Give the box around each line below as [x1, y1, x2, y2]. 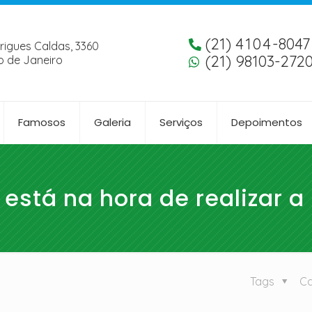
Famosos [18, 115, 66, 130]
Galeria [94, 115, 132, 130]
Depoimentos [231, 115, 303, 130]
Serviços [159, 115, 203, 130]
